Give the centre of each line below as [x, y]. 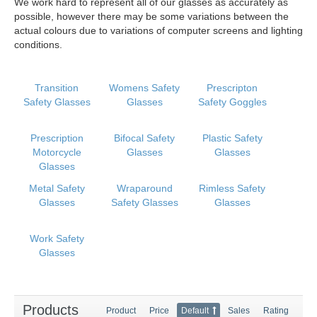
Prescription [57, 138]
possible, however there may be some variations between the [151, 16]
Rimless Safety [232, 188]
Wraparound [144, 188]
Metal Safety [57, 188]
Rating [276, 311]
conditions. [38, 45]
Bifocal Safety [144, 138]
